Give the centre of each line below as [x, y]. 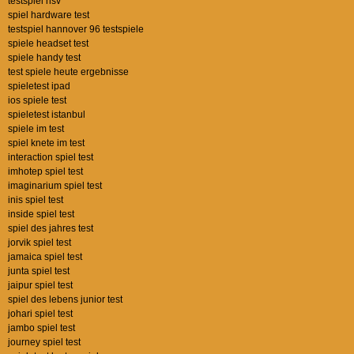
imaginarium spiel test [55, 186]
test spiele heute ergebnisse [68, 72]
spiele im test [36, 129]
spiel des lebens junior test [65, 299]
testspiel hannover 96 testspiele [76, 29]
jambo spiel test [41, 328]
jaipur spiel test [40, 285]
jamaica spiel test [45, 257]
